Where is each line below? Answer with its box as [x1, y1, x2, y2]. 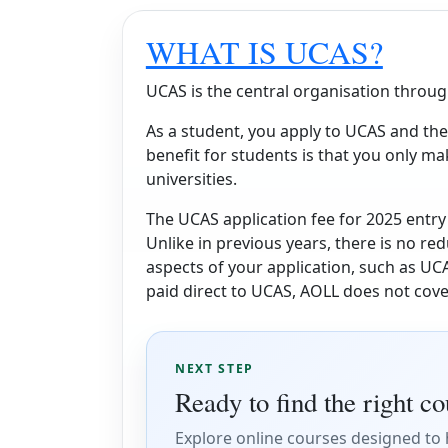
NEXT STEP [174, 360, 255, 378]
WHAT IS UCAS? [145, 30, 383, 74]
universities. [145, 168, 241, 191]
